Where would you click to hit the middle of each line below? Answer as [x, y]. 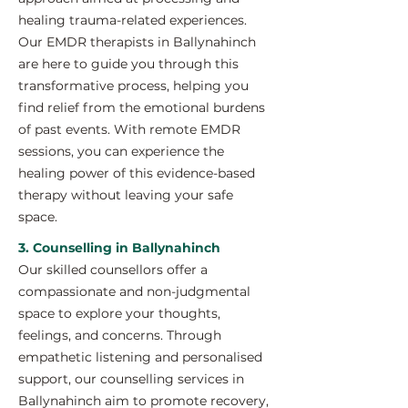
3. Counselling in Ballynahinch [119, 248]
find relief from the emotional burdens [142, 107]
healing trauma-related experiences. [133, 20]
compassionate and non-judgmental [134, 291]
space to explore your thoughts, [119, 313]
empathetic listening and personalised [140, 357]
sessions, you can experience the [121, 151]
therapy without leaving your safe [126, 195]
